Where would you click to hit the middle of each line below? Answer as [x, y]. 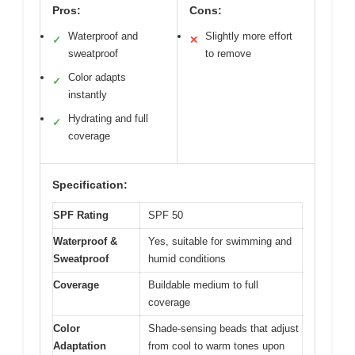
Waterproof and [103, 36]
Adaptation [80, 346]
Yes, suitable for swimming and [220, 242]
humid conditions [187, 259]
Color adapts [97, 78]
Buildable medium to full [203, 285]
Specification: [90, 185]
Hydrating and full [108, 119]
